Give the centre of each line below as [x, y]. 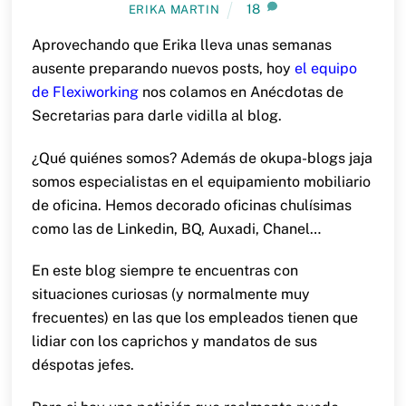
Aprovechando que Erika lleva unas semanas [181, 44]
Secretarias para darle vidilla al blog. [156, 115]
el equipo [325, 68]
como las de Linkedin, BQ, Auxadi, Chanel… [176, 228]
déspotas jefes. [82, 365]
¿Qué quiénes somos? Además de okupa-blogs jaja [202, 158]
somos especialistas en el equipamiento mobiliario [201, 181]
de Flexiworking [85, 92]
